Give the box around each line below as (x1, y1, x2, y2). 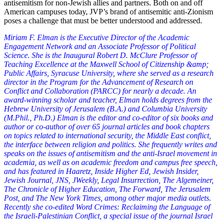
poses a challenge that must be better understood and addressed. (4, 16, 202, 25)
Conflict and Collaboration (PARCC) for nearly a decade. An (4, 86, 196, 95)
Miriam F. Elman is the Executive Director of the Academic (4, 33, 189, 42)
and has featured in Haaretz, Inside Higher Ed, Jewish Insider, (4, 166, 199, 175)
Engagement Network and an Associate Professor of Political (4, 42, 196, 51)
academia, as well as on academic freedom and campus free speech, (4, 158, 218, 166)
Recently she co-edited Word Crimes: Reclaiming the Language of (4, 202, 210, 211)
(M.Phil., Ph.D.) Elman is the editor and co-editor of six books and (4, 113, 213, 122)
